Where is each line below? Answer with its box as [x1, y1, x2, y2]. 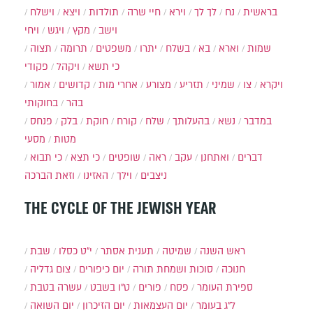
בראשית [243, 5, 277, 19]
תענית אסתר [101, 245, 154, 259]
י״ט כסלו [59, 245, 92, 259]
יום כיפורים [79, 263, 124, 277]
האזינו [83, 168, 108, 182]
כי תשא [88, 59, 119, 73]
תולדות [89, 5, 119, 19]
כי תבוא [30, 150, 62, 164]
